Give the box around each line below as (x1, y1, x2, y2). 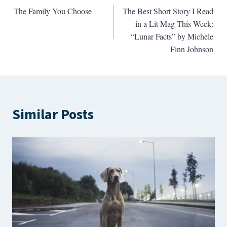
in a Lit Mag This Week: (135, 18, 214, 29)
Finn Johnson (170, 43, 214, 54)
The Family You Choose (13, 5, 92, 16)
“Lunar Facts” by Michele (131, 30, 214, 42)
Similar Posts (12, 104, 94, 125)
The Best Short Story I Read (123, 5, 214, 16)
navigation (13, 9, 81, 29)
